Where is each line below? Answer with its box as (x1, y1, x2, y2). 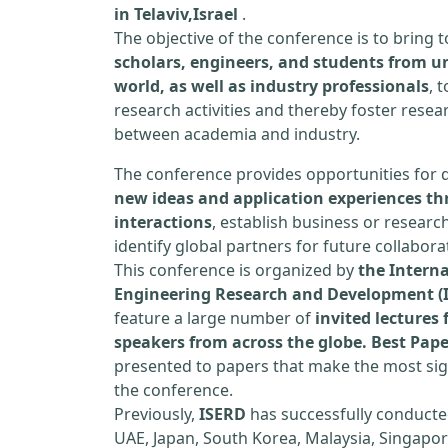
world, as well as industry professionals (114, 75, 429, 97)
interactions (114, 211, 212, 233)
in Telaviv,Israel (114, 3, 238, 25)
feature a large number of (114, 307, 315, 329)
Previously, (114, 403, 199, 425)
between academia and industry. (114, 123, 360, 145)
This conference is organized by (114, 259, 358, 281)
